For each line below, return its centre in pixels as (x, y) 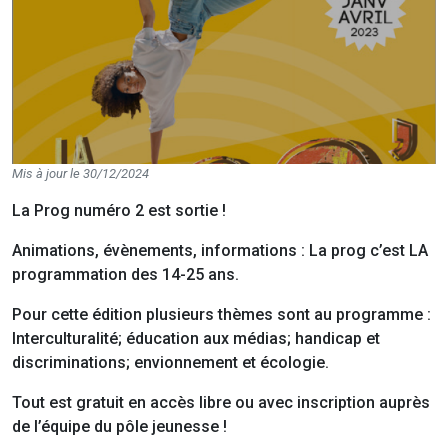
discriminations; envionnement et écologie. (170, 363)
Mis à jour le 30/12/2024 (80, 174)
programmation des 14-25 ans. (125, 275)
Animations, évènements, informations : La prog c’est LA (220, 251)
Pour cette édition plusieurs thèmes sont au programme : (221, 315)
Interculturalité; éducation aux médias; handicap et (196, 339)
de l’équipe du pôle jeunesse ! (119, 427)
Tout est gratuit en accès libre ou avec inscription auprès (221, 403)
